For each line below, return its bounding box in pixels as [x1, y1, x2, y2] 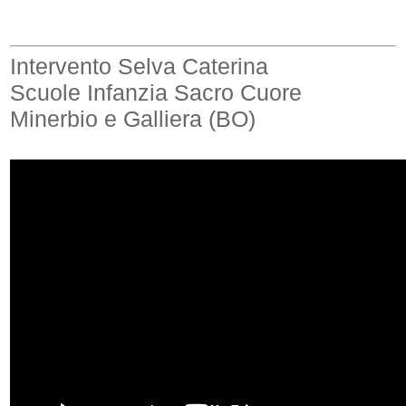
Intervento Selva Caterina [10, 53, 269, 79]
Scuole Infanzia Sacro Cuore [10, 80, 303, 105]
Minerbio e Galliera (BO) [10, 106, 256, 131]
